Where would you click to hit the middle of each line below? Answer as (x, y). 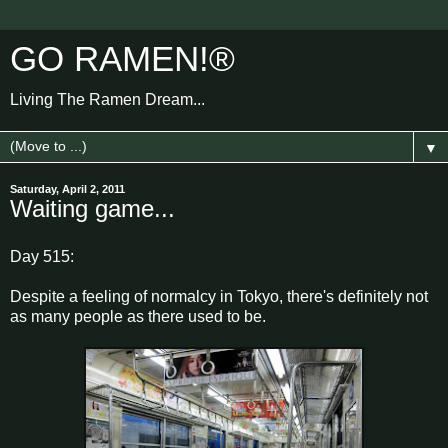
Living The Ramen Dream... (107, 99)
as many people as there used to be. (138, 316)
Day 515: (42, 256)
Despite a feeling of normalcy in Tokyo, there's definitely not (219, 296)
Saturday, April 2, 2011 (67, 189)
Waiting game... (92, 208)
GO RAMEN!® (122, 59)
